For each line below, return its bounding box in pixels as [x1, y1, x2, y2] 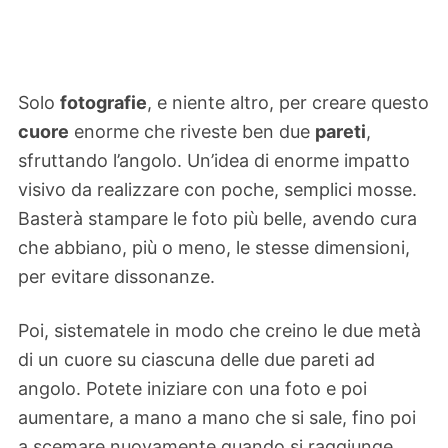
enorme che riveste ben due [69, 120, 315, 142]
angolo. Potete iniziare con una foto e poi [18, 378, 367, 400]
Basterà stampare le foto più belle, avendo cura [18, 207, 417, 229]
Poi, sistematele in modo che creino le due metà [18, 320, 421, 342]
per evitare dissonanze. [18, 265, 215, 287]
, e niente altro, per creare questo [147, 91, 429, 113]
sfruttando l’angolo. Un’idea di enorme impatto [18, 149, 410, 171]
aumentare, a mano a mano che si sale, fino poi [18, 407, 416, 429]
